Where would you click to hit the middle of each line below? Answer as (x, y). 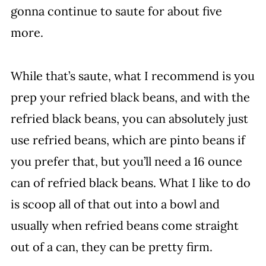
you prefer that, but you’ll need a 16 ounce (126, 161)
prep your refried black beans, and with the (130, 97)
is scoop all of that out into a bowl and (115, 204)
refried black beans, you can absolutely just (129, 118)
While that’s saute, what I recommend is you (132, 76)
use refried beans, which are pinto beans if (128, 140)
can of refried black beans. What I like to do (130, 183)
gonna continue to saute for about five (116, 11)
